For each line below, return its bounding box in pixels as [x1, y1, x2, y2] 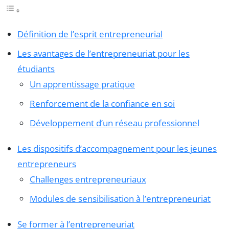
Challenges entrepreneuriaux [30, 173, 146, 186]
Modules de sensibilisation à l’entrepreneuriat [30, 193, 211, 205]
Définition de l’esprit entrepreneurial [17, 28, 163, 40]
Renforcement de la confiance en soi [30, 98, 175, 110]
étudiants [17, 63, 55, 75]
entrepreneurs [17, 158, 76, 170]
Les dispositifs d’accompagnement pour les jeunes [17, 143, 217, 155]
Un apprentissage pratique [30, 78, 135, 90]
